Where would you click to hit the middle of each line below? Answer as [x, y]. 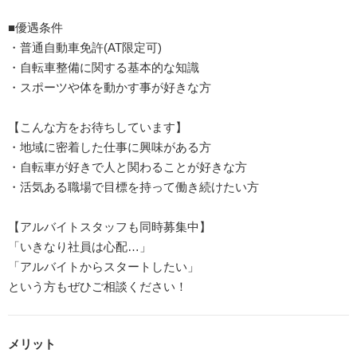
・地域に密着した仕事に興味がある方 [110, 147]
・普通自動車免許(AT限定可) [85, 47]
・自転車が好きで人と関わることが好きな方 [127, 167]
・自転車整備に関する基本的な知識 [104, 67]
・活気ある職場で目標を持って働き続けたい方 [133, 186]
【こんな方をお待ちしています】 [98, 127]
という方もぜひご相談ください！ [98, 286]
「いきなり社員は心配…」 [80, 246]
